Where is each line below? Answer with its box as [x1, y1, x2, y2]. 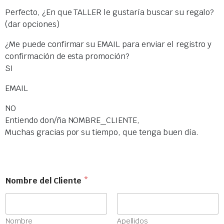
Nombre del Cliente [5, 175, 83, 186]
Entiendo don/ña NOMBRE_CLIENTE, [5, 115, 140, 125]
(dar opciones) [5, 19, 59, 29]
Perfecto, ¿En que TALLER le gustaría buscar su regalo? [5, 7, 214, 17]
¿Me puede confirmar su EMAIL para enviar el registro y [5, 39, 212, 49]
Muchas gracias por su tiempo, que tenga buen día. [5, 127, 198, 137]
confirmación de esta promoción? [5, 51, 130, 61]
